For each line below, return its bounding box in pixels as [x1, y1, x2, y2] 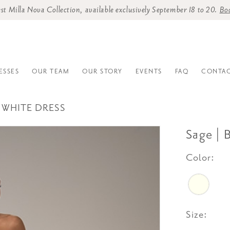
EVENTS [135, 67, 162, 75]
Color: [186, 151, 215, 165]
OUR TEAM [32, 67, 69, 75]
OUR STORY [82, 67, 123, 75]
